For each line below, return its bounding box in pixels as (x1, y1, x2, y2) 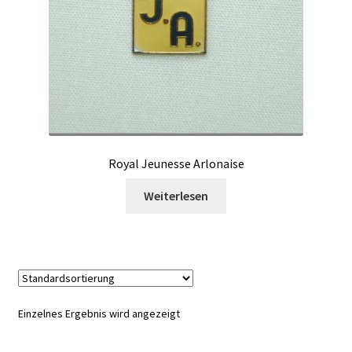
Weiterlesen (144, 187, 208, 203)
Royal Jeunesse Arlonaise (108, 156, 244, 172)
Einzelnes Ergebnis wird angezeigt (17, 306, 180, 321)
